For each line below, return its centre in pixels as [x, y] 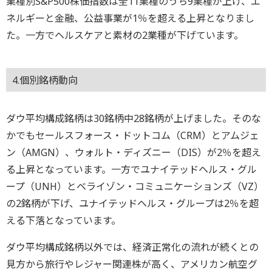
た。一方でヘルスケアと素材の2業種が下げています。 [125, 35]
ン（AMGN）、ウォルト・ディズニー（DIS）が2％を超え [134, 152]
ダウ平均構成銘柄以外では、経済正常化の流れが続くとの [132, 247]
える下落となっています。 [63, 220]
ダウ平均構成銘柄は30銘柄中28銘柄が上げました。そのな [134, 118]
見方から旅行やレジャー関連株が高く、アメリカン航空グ [132, 264]
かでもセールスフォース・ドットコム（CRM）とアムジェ [133, 135]
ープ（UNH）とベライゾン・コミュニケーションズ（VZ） [135, 186]
